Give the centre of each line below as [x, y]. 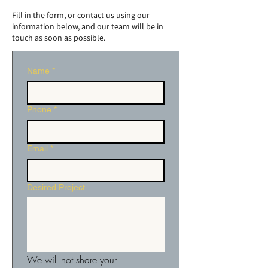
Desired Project [56, 187]
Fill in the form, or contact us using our [81, 15]
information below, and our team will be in [88, 27]
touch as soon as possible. [59, 38]
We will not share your [72, 259]
